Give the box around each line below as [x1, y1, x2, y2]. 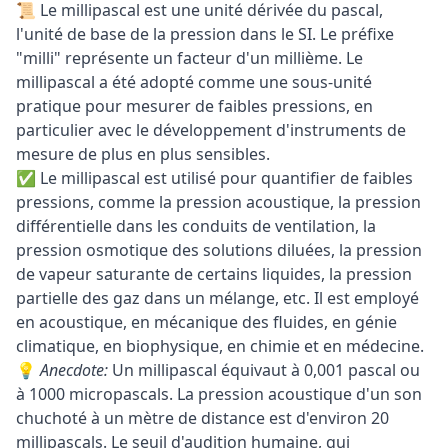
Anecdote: [40, 359, 108, 381]
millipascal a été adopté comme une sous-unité [16, 71, 372, 93]
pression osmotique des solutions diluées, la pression [16, 239, 422, 261]
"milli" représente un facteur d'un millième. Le [16, 47, 363, 69]
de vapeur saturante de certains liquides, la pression [16, 263, 412, 285]
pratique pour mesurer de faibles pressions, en [16, 95, 373, 117]
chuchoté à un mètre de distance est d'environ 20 [16, 407, 389, 429]
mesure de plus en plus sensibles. [16, 143, 270, 165]
